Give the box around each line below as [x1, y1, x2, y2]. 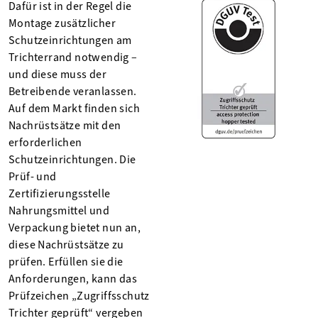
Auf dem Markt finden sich [9, 100, 140, 116]
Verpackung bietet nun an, [9, 219, 141, 235]
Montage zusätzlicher [9, 15, 116, 31]
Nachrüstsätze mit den [9, 117, 121, 133]
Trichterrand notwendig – [9, 49, 138, 65]
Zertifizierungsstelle [9, 185, 111, 201]
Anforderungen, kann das [9, 270, 138, 286]
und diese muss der [9, 66, 107, 82]
